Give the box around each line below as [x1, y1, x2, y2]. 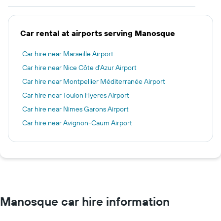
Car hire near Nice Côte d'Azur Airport [22, 63, 137, 72]
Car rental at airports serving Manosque [20, 28, 175, 38]
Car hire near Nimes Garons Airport [22, 105, 129, 113]
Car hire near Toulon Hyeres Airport [22, 91, 129, 100]
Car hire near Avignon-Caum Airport [22, 118, 132, 127]
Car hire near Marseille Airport [22, 49, 113, 58]
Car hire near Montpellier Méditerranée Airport [22, 77, 165, 86]
